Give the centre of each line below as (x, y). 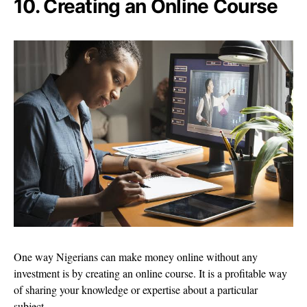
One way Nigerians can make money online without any (136, 257)
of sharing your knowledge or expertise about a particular (136, 290)
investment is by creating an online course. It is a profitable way (150, 273)
